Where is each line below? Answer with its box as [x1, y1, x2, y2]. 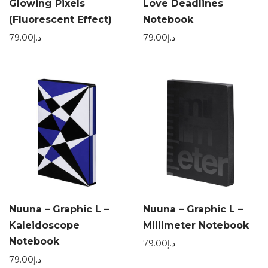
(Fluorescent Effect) [9, 14, 112, 25]
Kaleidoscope [9, 220, 80, 231]
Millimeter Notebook [143, 220, 249, 231]
